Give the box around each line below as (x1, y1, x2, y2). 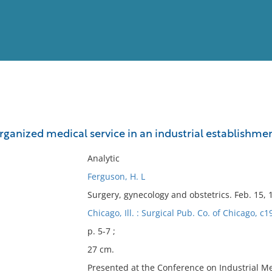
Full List (233, 114, 263, 123)
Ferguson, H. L (87, 171, 145, 182)
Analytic (87, 152, 120, 164)
